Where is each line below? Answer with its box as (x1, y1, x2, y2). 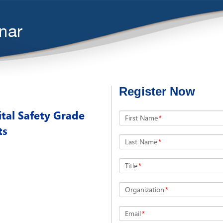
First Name (125, 113, 158, 122)
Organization (125, 185, 164, 194)
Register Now (119, 85, 195, 98)
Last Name (125, 137, 157, 146)
